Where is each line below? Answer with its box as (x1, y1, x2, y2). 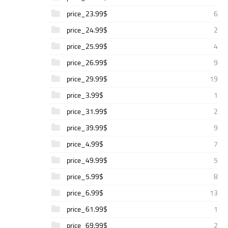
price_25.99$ (65, 40, 107, 53)
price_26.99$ (65, 56, 107, 69)
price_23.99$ (65, 7, 107, 20)
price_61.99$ (65, 203, 107, 216)
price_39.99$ (65, 121, 107, 134)
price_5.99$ (65, 170, 103, 183)
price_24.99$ (65, 23, 107, 37)
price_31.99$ (65, 105, 107, 118)
